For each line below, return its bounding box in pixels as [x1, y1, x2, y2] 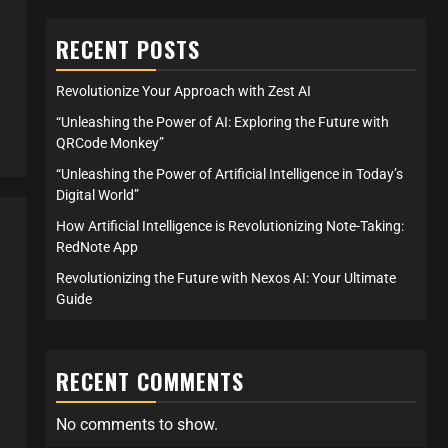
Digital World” [56, 187, 139, 203]
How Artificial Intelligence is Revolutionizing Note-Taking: [56, 218, 404, 234]
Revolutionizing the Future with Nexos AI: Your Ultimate [56, 270, 396, 286]
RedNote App [56, 239, 138, 255]
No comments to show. [56, 415, 218, 434]
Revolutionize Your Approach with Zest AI [56, 83, 311, 99]
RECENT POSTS [56, 33, 200, 65]
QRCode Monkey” [56, 135, 164, 151]
